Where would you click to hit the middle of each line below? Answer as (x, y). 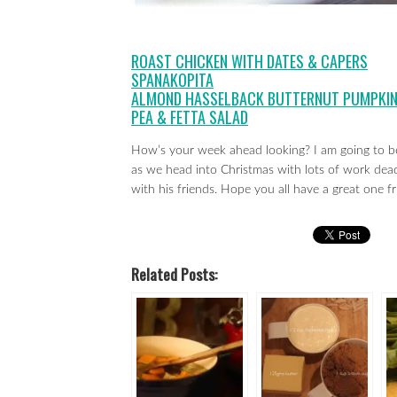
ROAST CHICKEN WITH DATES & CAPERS (249, 61)
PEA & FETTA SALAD (190, 117)
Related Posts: (174, 274)
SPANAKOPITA (172, 80)
